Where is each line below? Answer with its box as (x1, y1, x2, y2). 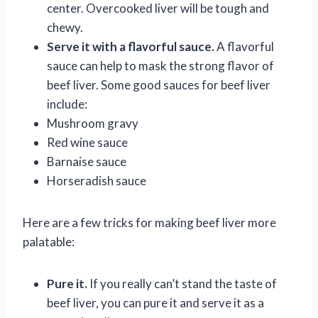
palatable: (23, 234, 75, 249)
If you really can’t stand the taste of (87, 275, 277, 291)
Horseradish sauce (47, 172, 146, 188)
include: (47, 96, 87, 111)
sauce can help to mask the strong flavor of (47, 57, 274, 73)
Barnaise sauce (47, 153, 126, 169)
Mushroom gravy (47, 115, 138, 131)
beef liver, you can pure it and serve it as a (47, 295, 264, 310)
